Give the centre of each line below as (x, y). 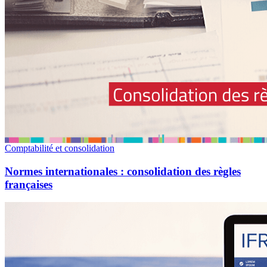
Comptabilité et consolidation (60, 148)
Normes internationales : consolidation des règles (123, 171)
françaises (29, 184)
